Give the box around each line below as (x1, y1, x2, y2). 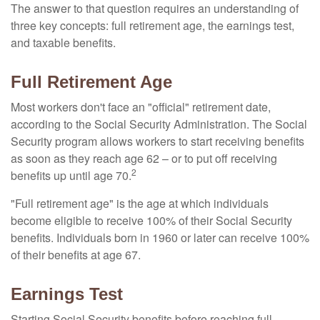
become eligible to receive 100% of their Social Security (11, 212, 292, 229)
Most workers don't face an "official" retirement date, (11, 99, 271, 115)
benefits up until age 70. (11, 167, 131, 184)
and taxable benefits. (11, 34, 116, 51)
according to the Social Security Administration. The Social (11, 116, 307, 132)
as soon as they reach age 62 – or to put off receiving (11, 150, 277, 166)
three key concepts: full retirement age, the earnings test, (11, 17, 294, 34)
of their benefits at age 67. (11, 246, 141, 263)
